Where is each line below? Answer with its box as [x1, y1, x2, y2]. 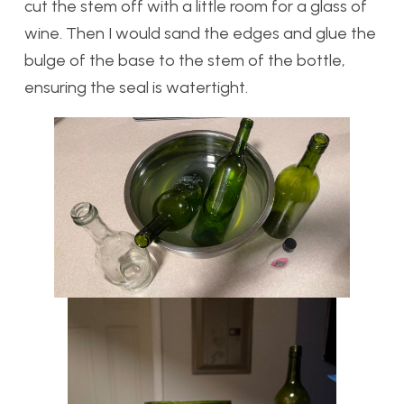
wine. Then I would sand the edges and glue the [24, 23, 376, 44]
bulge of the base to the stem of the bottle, [24, 50, 345, 71]
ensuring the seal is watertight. [24, 78, 248, 98]
